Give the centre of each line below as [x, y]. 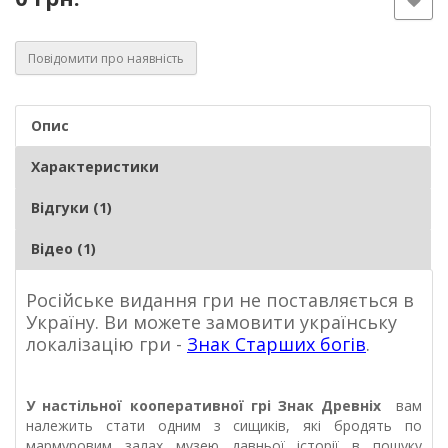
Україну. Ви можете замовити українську [211, 322]
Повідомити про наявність [106, 58]
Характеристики [95, 166]
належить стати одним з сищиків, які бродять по [224, 425]
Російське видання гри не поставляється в [220, 300]
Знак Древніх [333, 405]
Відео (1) [63, 248]
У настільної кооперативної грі [152, 405]
